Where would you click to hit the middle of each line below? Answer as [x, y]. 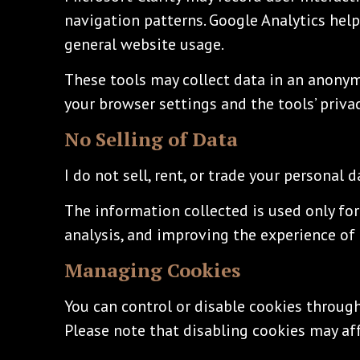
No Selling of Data [151, 139]
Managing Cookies [152, 270]
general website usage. [144, 44]
